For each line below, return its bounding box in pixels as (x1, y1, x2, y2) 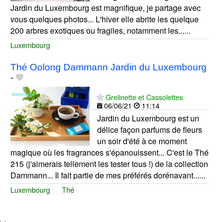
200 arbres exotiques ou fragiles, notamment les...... (10, 24, 190, 36)
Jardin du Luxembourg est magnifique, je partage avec (10, 1, 201, 13)
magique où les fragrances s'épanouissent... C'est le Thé (10, 146, 209, 158)
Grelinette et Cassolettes (105, 91, 183, 102)
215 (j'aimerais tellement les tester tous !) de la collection (10, 158, 208, 169)
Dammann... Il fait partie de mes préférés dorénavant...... (10, 169, 205, 181)
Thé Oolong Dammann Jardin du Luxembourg (10, 61, 207, 72)
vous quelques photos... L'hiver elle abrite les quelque (10, 13, 199, 25)
